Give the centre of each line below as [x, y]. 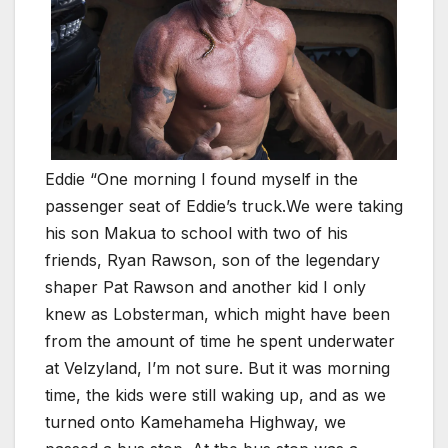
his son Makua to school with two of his [196, 233]
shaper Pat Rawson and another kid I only [205, 287]
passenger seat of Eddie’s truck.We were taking [224, 206]
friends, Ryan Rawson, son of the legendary [212, 260]
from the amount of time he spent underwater [220, 341]
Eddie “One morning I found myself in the [201, 179]
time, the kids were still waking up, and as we [215, 395]
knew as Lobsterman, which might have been [217, 314]
